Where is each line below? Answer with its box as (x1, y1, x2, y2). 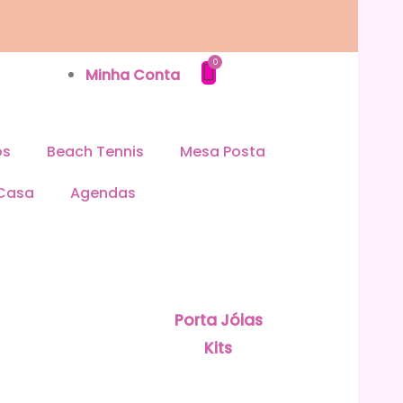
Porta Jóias (174, 309, 263, 331)
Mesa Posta (179, 140, 265, 162)
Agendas (70, 182, 136, 203)
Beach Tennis (46, 140, 144, 162)
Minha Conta (85, 65, 180, 85)
